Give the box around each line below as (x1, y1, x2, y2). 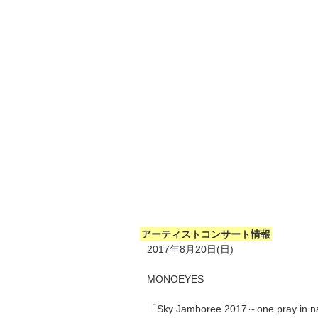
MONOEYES (147, 273, 204, 285)
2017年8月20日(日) (147, 243, 234, 255)
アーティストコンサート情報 (141, 228, 270, 240)
